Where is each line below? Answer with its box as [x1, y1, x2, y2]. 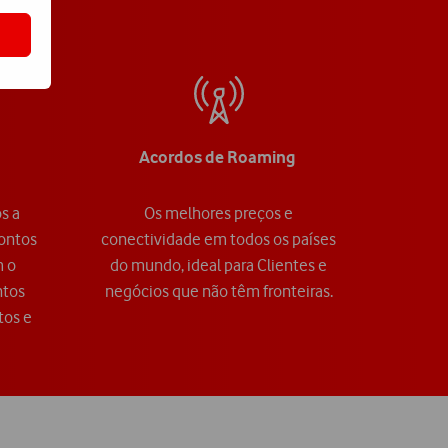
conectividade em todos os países [101, 229, 336, 250]
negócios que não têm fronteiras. [104, 281, 333, 302]
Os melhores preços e [144, 203, 293, 224]
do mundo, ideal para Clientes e [110, 255, 327, 276]
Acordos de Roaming [139, 147, 298, 168]
